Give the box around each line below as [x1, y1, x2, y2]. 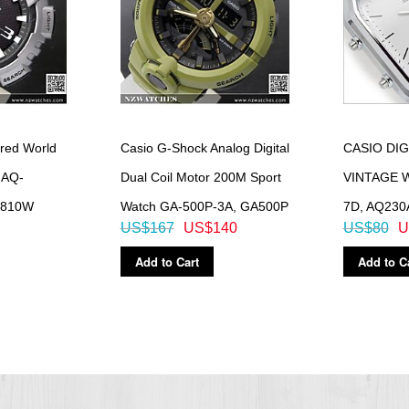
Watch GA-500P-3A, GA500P [120, 198, 288, 214]
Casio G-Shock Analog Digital [120, 140, 289, 155]
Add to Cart [134, 252, 199, 270]
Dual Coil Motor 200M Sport [120, 169, 281, 184]
